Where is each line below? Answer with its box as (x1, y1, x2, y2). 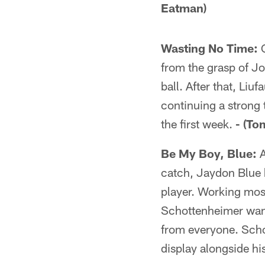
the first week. (161, 117, 235, 131)
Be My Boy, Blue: (161, 146, 257, 160)
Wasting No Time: (161, 41, 258, 55)
